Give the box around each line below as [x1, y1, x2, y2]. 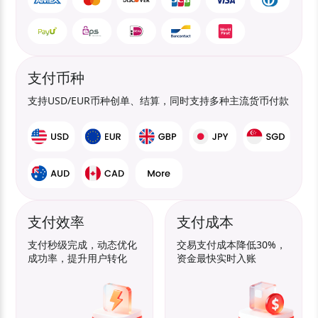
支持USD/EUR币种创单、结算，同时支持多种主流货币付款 [28, 93, 290, 107]
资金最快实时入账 [177, 251, 257, 265]
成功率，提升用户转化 [28, 251, 128, 265]
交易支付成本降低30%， [177, 238, 287, 252]
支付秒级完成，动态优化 [28, 238, 138, 252]
